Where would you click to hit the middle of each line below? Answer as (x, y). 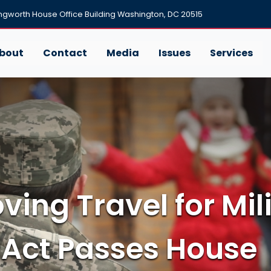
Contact (65, 53)
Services (231, 53)
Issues (174, 53)
